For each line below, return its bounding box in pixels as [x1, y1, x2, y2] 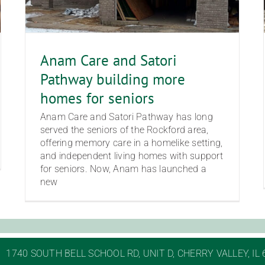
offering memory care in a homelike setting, [40, 137, 223, 148]
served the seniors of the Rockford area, [40, 124, 209, 135]
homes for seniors [40, 88, 154, 108]
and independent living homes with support [40, 150, 223, 161]
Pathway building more [40, 69, 185, 89]
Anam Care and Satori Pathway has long [40, 111, 213, 122]
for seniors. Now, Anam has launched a [40, 163, 206, 174]
